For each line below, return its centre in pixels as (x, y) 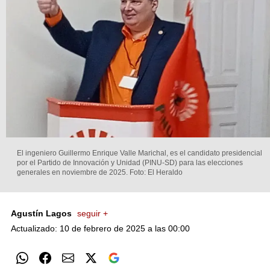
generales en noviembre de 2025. (72, 173)
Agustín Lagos (42, 214)
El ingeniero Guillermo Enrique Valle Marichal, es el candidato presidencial (140, 153)
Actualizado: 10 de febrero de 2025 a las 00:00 (100, 229)
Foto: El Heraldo (156, 173)
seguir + (93, 214)
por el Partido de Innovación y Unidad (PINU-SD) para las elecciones (130, 163)
